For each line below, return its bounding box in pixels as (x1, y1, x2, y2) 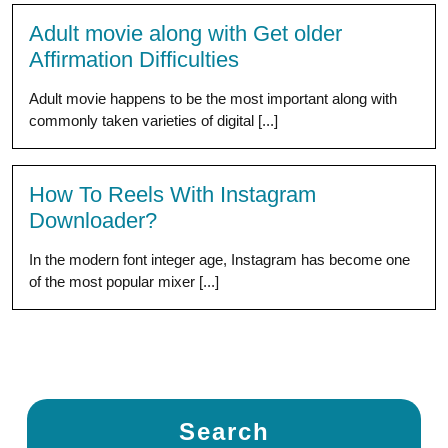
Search (178, 418, 270, 445)
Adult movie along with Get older (29, 21, 342, 46)
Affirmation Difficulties (29, 47, 239, 72)
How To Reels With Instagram (29, 182, 316, 207)
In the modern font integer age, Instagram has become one (29, 251, 410, 268)
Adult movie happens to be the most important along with (29, 90, 397, 107)
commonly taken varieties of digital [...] (29, 112, 278, 129)
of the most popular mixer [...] (29, 273, 219, 290)
